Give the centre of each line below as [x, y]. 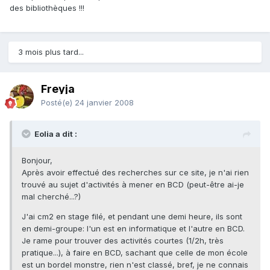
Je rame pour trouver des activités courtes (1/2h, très [123, 241]
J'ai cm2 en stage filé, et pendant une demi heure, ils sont [132, 217]
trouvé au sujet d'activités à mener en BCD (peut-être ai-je [133, 185]
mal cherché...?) [51, 197]
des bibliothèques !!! [47, 8]
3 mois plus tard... [51, 52]
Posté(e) [58, 103]
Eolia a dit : [56, 134]
